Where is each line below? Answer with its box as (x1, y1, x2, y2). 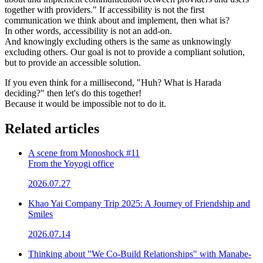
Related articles (5, 120, 99, 136)
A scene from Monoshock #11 (28, 148, 140, 159)
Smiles (28, 209, 53, 220)
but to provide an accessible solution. (5, 57, 141, 68)
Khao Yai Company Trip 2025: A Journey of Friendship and (28, 198, 250, 209)
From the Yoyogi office (28, 159, 114, 169)
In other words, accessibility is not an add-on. (5, 25, 172, 36)
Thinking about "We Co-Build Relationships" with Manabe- (28, 249, 251, 259)
